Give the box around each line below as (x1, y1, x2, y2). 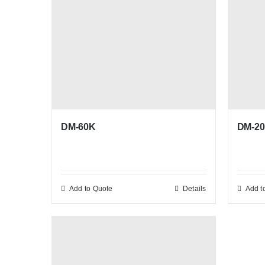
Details (182, 185, 206, 193)
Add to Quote (69, 185, 113, 193)
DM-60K (61, 122, 96, 132)
